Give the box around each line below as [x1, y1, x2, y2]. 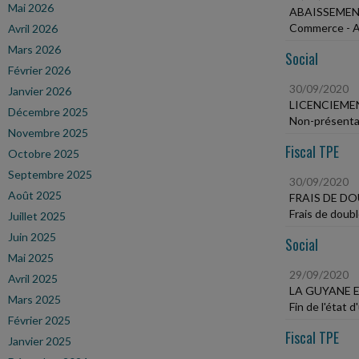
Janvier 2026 [8, 84, 71, 98]
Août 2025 [8, 188, 62, 202]
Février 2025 [8, 313, 71, 327]
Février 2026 [8, 63, 71, 77]
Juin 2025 [8, 230, 56, 244]
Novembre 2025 [8, 126, 88, 139]
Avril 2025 [8, 272, 58, 285]
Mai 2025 [8, 251, 54, 264]
